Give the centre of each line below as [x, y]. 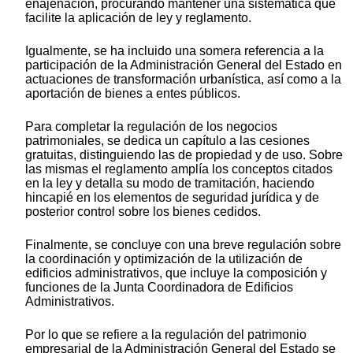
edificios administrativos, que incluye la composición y [176, 273]
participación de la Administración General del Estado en [184, 65]
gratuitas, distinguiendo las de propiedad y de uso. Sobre [184, 155]
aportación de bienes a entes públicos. [133, 94]
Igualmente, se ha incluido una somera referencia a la [175, 51]
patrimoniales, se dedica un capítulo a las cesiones [167, 141]
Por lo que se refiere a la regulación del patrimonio [166, 335]
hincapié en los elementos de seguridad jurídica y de [172, 198]
